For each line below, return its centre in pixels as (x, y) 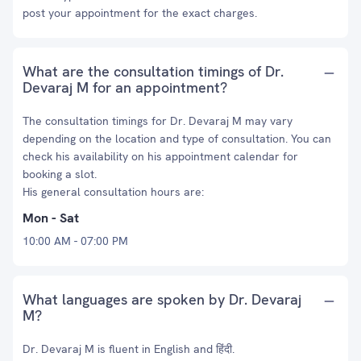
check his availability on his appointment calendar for (160, 156)
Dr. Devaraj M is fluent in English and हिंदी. (129, 349)
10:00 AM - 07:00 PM (75, 241)
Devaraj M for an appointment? (125, 87)
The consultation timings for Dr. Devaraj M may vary (158, 121)
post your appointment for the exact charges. (140, 13)
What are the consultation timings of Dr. (153, 71)
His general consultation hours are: (113, 192)
